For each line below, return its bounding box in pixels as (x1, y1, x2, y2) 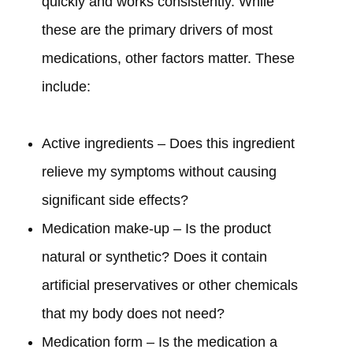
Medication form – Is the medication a (41, 334, 277, 351)
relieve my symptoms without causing (41, 164, 277, 180)
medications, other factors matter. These (41, 50, 295, 67)
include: (41, 79, 91, 95)
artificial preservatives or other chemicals (41, 277, 298, 294)
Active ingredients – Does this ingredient (41, 136, 295, 152)
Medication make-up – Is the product (41, 221, 271, 237)
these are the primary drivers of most (41, 22, 273, 39)
